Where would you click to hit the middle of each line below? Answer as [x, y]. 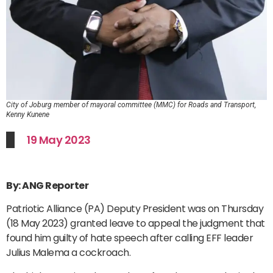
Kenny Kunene [28, 114]
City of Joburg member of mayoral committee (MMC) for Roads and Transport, [131, 105]
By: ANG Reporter [48, 185]
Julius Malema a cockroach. [68, 253]
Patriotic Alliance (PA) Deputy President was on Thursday [135, 209]
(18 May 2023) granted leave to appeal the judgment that [136, 224]
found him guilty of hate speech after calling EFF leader [129, 238]
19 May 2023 [59, 140]
